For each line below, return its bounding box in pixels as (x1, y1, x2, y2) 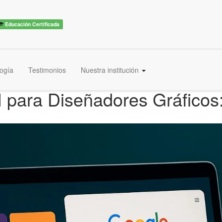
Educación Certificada (3, 20, 60, 28)
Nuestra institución (81, 65, 141, 75)
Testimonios (28, 65, 66, 75)
